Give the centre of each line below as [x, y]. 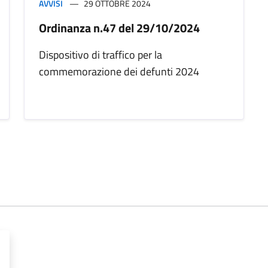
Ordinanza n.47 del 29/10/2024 [119, 28]
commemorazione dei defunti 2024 [119, 72]
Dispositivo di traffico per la [100, 55]
